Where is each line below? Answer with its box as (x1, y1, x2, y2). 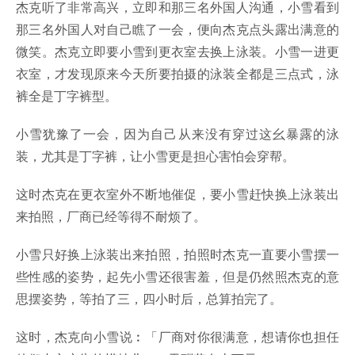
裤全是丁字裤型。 (16, 86, 117, 105)
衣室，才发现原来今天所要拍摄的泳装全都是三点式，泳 (16, 64, 339, 83)
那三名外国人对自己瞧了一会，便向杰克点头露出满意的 (16, 20, 339, 39)
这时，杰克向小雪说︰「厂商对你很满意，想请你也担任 (16, 327, 339, 346)
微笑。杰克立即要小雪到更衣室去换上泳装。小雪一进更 (16, 42, 339, 61)
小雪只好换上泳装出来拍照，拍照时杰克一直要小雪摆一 (16, 245, 339, 264)
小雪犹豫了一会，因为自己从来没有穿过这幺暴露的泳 (16, 124, 339, 143)
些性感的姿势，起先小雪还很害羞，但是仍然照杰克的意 (16, 267, 339, 286)
